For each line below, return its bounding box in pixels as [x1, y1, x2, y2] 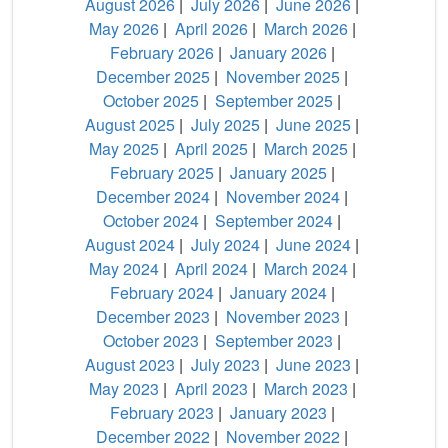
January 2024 [229, 281, 327, 305]
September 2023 [215, 329, 333, 353]
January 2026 [229, 41, 327, 65]
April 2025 [174, 137, 248, 161]
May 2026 [88, 17, 159, 41]
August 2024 [85, 233, 175, 257]
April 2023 [174, 377, 248, 401]
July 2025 [191, 113, 260, 137]
